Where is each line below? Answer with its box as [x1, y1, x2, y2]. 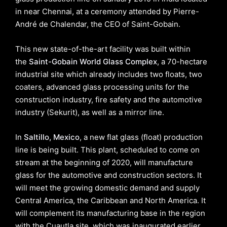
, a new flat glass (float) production [80, 132, 203, 142]
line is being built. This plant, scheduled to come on [15, 145, 200, 155]
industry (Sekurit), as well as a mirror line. [15, 107, 164, 118]
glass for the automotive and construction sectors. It [15, 170, 202, 180]
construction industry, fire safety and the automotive [15, 95, 202, 105]
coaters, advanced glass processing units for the [15, 82, 189, 92]
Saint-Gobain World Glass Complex [29, 57, 157, 67]
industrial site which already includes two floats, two [15, 69, 202, 80]
